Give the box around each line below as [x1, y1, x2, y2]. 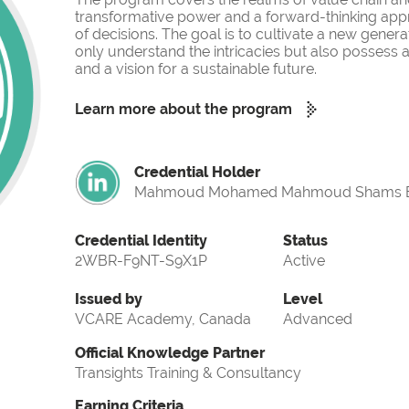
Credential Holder [134, 163, 260, 182]
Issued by [75, 290, 142, 309]
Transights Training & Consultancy [75, 364, 301, 383]
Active [283, 252, 325, 270]
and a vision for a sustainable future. [75, 60, 317, 79]
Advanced [283, 310, 352, 329]
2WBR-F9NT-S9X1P [75, 252, 207, 270]
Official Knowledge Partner [75, 344, 265, 362]
